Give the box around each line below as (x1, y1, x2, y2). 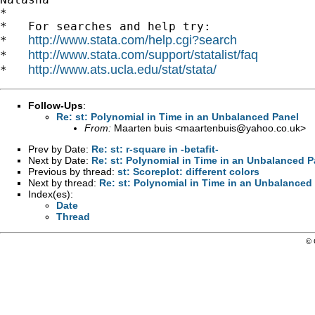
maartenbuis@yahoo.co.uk (181, 122, 300, 134)
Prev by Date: (28, 143, 91, 155)
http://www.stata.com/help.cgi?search (28, 32, 237, 47)
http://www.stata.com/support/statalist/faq (28, 47, 258, 62)
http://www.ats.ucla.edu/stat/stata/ (28, 62, 217, 77)
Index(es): (28, 188, 73, 200)
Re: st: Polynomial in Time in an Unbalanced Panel (56, 110, 299, 122)
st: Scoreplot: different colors (117, 165, 259, 177)
